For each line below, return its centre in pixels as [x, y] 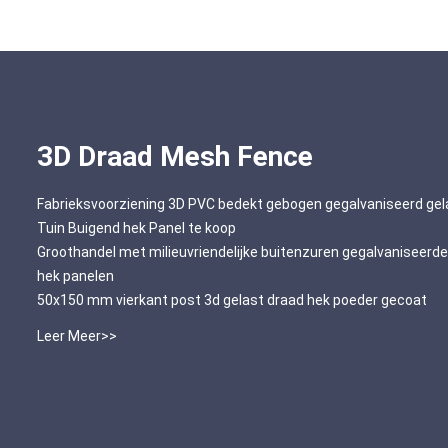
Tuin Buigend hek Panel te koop [136, 228]
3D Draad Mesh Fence [175, 157]
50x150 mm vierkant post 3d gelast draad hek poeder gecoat [232, 300]
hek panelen [75, 276]
